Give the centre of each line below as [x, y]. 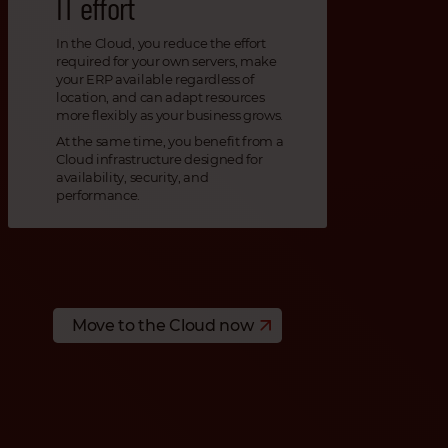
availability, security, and [132, 177]
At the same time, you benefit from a [170, 141]
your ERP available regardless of [155, 79]
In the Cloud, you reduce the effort [161, 43]
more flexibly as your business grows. [170, 115]
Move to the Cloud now [163, 326]
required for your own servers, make [166, 61]
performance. [98, 195]
